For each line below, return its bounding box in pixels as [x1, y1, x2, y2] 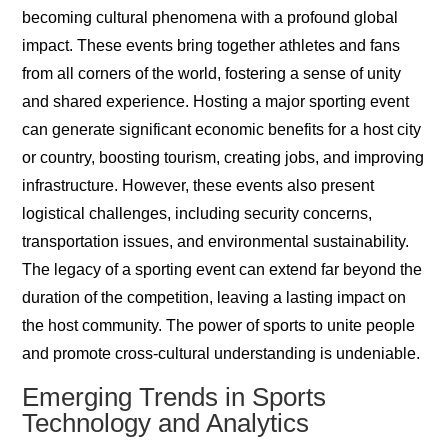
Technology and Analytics [22, 408, 310, 439]
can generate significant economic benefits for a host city [22, 121, 422, 139]
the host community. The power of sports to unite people [22, 317, 416, 335]
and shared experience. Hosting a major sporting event [22, 93, 410, 111]
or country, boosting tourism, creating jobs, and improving [22, 149, 425, 167]
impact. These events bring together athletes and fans [22, 37, 401, 55]
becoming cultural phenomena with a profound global [22, 9, 399, 27]
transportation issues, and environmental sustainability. [22, 233, 410, 251]
